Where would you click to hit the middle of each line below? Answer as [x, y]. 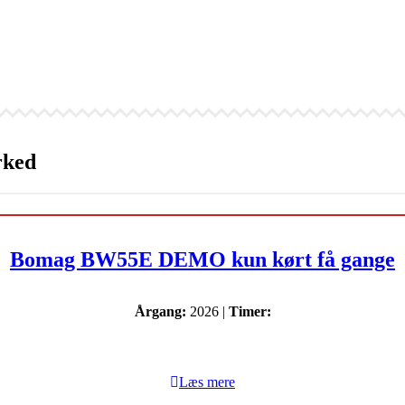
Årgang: [160, 311]
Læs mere [207, 381]
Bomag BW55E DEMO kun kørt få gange [202, 259]
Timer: [250, 311]
